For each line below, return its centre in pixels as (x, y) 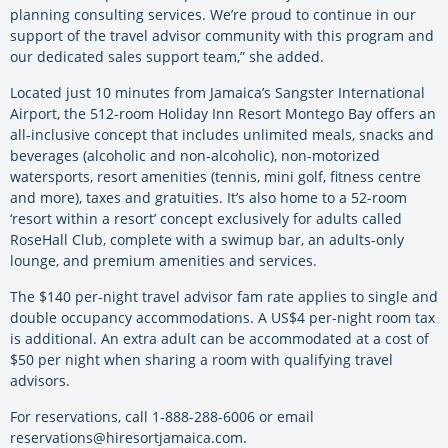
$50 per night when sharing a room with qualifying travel (201, 359)
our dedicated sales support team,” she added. (167, 56)
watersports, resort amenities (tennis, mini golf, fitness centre (215, 176)
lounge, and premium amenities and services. (163, 260)
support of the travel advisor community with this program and (222, 35)
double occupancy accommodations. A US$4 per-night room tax (222, 317)
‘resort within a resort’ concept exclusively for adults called (206, 218)
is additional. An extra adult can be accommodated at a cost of (219, 338)
